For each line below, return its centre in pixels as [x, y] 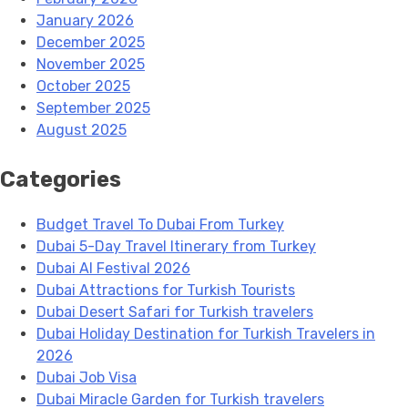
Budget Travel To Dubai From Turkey [160, 224]
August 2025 [82, 129]
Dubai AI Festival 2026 [113, 268]
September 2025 [93, 107]
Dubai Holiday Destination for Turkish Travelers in [206, 333]
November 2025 [91, 64]
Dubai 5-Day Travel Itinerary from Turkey [176, 246]
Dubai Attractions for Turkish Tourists [166, 290]
